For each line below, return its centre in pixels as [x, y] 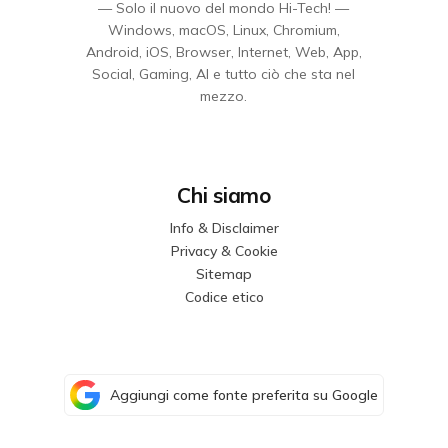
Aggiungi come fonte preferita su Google [244, 394]
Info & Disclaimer [224, 227]
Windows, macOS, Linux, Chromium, [223, 29]
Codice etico [224, 296]
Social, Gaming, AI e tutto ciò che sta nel [224, 73]
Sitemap [224, 273]
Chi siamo [224, 194]
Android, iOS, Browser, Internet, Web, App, [223, 51]
